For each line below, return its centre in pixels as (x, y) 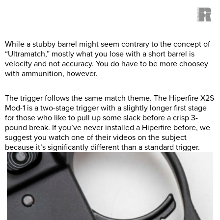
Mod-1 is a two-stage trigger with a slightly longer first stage (106, 108)
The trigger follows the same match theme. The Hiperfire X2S (110, 98)
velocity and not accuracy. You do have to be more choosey (107, 64)
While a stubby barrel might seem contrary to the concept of (108, 44)
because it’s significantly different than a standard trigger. (102, 147)
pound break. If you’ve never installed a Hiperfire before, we (108, 127)
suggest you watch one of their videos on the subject (96, 137)
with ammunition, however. (51, 73)
